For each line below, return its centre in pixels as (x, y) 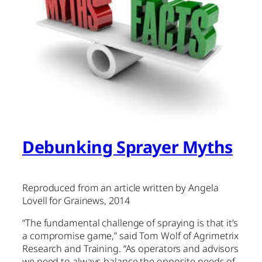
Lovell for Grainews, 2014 (76, 200)
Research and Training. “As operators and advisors (131, 249)
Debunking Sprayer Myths (127, 147)
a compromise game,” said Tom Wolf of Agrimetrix (131, 236)
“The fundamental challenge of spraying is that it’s (130, 223)
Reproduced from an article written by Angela (120, 187)
